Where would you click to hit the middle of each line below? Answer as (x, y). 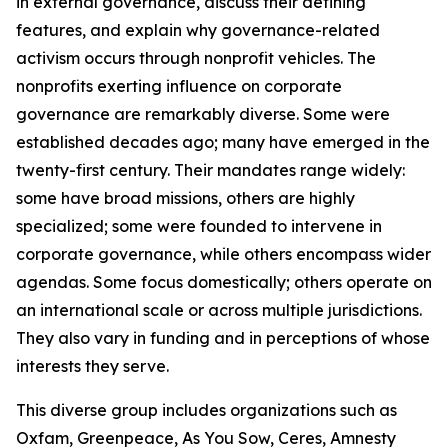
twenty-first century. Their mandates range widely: (210, 170)
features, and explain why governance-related (198, 30)
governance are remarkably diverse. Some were (203, 114)
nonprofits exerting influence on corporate (179, 86)
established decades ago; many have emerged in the (223, 142)
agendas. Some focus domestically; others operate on (224, 282)
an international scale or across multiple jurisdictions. (219, 310)
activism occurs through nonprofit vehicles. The (196, 58)
